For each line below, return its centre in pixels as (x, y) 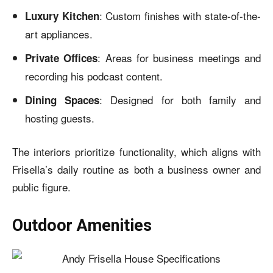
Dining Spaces (62, 100)
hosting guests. (60, 118)
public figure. (41, 187)
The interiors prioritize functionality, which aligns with (136, 151)
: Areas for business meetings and (179, 58)
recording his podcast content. (94, 76)
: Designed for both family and (180, 100)
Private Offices (62, 58)
